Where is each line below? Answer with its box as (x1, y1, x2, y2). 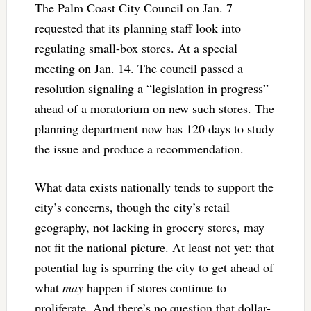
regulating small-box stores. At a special (34, 39, 237, 56)
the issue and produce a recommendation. (34, 140, 248, 157)
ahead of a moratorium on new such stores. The (34, 99, 274, 117)
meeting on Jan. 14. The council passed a (34, 59, 243, 76)
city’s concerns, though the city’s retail (34, 198, 230, 215)
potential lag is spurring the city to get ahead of (34, 258, 274, 276)
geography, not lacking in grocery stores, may (34, 218, 264, 235)
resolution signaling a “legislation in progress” (34, 79, 269, 96)
